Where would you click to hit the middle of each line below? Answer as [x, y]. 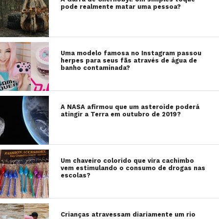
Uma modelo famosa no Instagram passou [131, 53]
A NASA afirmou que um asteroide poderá [130, 107]
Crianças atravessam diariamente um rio [128, 214]
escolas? [76, 175]
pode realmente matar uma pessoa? [121, 7]
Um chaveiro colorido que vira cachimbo [128, 161]
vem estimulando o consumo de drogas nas [133, 168]
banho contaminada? [97, 68]
